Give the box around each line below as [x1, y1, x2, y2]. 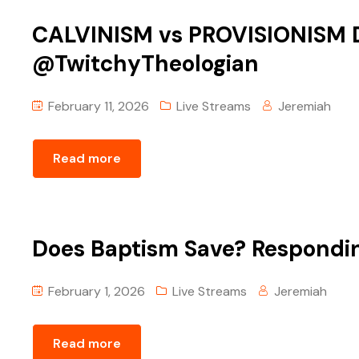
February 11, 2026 [45, 97, 149, 115]
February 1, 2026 [45, 282, 145, 300]
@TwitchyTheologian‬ [32, 48, 259, 79]
